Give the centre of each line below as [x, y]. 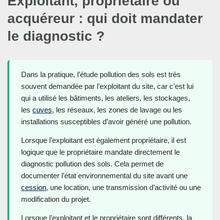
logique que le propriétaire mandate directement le [100, 152]
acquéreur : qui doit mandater [105, 19]
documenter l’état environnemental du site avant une [104, 176]
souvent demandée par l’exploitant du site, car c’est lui [107, 86]
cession [34, 188]
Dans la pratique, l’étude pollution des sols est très [101, 75]
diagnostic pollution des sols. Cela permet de [92, 164]
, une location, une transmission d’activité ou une [124, 188]
